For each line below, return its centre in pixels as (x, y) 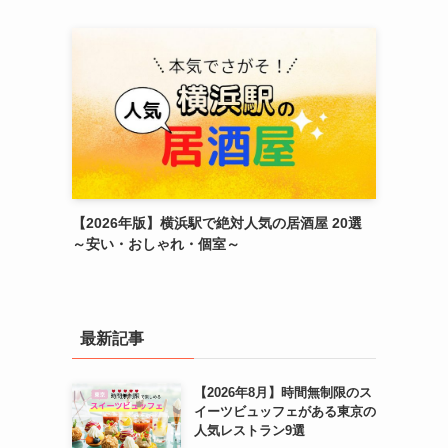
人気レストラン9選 (249, 430)
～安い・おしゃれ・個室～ (156, 243)
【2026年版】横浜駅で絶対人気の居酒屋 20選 (217, 222)
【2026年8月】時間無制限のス (282, 392)
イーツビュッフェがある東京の (284, 411)
